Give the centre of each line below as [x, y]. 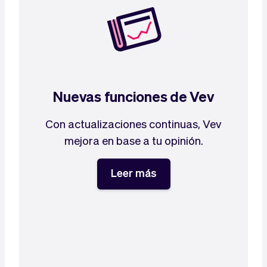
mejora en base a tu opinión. [133, 140]
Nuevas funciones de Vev [133, 96]
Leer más [133, 173]
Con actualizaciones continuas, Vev [133, 123]
